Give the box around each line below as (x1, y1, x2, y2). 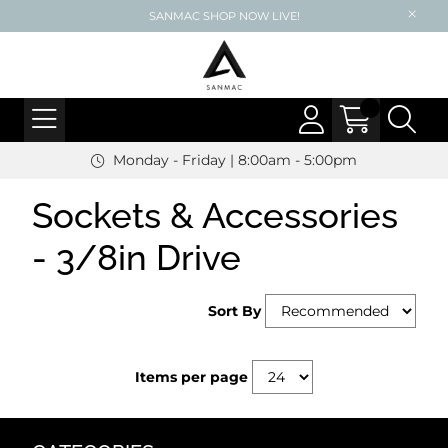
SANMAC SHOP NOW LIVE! (148, 9, 300, 23)
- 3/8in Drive (32, 237, 241, 278)
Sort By (208, 302, 261, 320)
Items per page (135, 368, 248, 386)
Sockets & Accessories (32, 195, 398, 236)
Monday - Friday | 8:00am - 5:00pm (113, 151, 357, 169)
